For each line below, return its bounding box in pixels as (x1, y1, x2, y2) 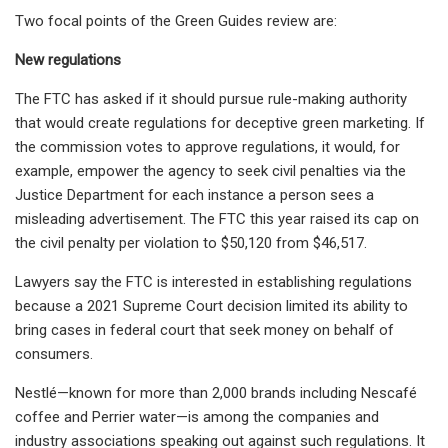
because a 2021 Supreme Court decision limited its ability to (15, 296, 408, 315)
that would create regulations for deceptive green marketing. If (15, 113, 425, 132)
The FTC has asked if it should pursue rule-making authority (15, 89, 407, 108)
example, (15, 161, 73, 180)
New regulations (15, 50, 121, 69)
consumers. (15, 344, 93, 363)
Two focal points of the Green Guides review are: (15, 11, 337, 30)
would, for (334, 137, 400, 156)
